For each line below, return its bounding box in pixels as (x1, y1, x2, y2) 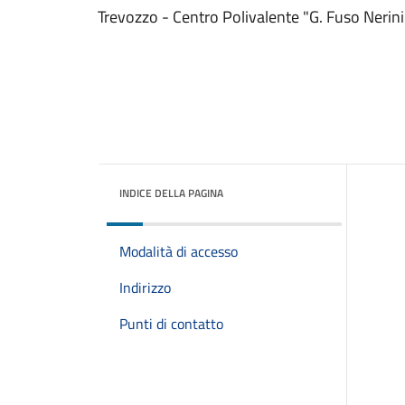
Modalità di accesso (119, 240, 238, 262)
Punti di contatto (119, 313, 223, 334)
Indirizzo (119, 277, 171, 298)
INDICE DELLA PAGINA (119, 184, 223, 202)
